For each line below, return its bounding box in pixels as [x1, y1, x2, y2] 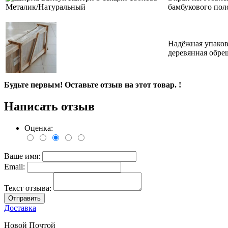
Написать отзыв [4, 100, 95, 113]
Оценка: [24, 124, 53, 133]
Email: [4, 162, 27, 172]
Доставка [4, 204, 36, 213]
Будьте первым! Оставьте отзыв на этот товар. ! [4, 80, 181, 90]
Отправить [8, 194, 41, 203]
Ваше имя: [4, 152, 42, 161]
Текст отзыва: [4, 184, 53, 193]
